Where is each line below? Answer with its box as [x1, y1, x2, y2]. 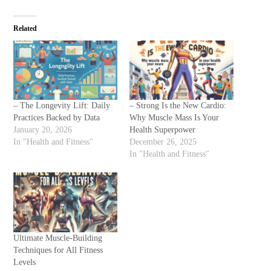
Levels [13, 257, 36, 267]
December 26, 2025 [129, 137, 197, 147]
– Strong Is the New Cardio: [129, 101, 226, 111]
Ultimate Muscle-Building [13, 233, 103, 243]
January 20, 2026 [13, 125, 73, 135]
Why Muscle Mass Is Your [129, 113, 219, 123]
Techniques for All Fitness [13, 245, 103, 255]
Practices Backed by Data [13, 113, 100, 123]
